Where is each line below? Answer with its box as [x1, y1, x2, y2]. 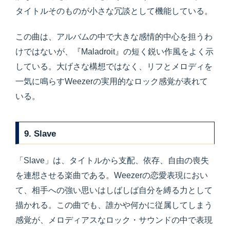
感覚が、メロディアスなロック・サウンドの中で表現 [15, 215, 213, 224]
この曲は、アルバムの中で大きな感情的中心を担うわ [15, 32, 213, 41]
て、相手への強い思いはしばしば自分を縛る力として [15, 185, 213, 195]
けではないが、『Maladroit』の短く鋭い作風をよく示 [15, 47, 214, 56]
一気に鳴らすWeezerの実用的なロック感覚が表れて [15, 77, 208, 86]
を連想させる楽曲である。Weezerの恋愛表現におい [15, 170, 208, 180]
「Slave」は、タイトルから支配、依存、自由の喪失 [15, 156, 209, 165]
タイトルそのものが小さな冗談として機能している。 [15, 6, 213, 15]
